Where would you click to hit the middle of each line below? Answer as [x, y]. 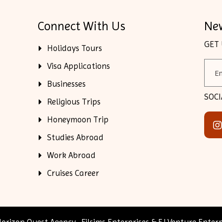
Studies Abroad [76, 137]
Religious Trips [74, 102]
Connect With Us [82, 26]
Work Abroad [72, 155]
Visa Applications [79, 66]
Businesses [67, 84]
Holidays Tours [75, 48]
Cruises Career [73, 173]
